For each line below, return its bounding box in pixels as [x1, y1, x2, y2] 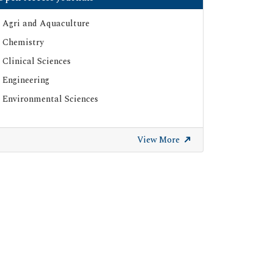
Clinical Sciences [2, 55, 71, 68]
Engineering [2, 74, 49, 87]
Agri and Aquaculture [2, 17, 90, 30]
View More [137, 133, 182, 147]
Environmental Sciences [2, 93, 98, 106]
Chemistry [2, 36, 44, 49]
